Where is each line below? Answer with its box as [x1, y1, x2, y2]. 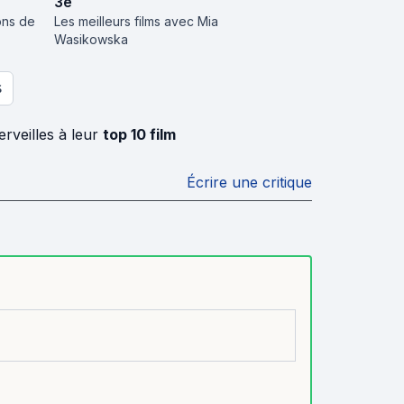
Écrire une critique [187, 172, 312, 191]
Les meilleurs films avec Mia [53, 13, 218, 29]
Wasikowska [53, 31, 128, 47]
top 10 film [102, 124, 176, 143]
